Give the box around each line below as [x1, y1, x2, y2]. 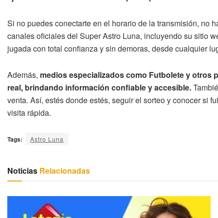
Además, [7, 69, 40, 80]
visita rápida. [7, 107, 51, 118]
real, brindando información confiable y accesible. [7, 81, 191, 93]
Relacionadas [37, 164, 90, 176]
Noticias [7, 164, 37, 176]
